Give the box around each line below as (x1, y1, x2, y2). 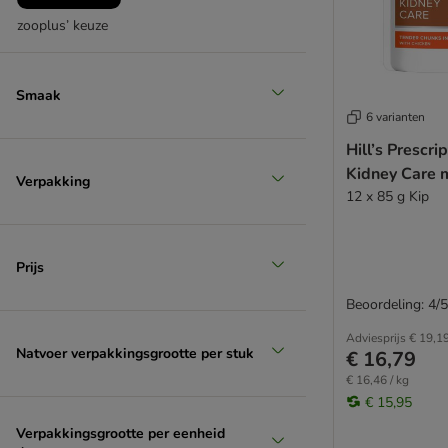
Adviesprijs (346, 329, 406, 346)
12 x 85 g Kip (346, 186, 429, 206)
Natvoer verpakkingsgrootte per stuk (16, 343, 254, 363)
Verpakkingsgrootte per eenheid (16, 424, 225, 443)
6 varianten (366, 108, 425, 125)
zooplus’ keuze (17, 16, 108, 35)
